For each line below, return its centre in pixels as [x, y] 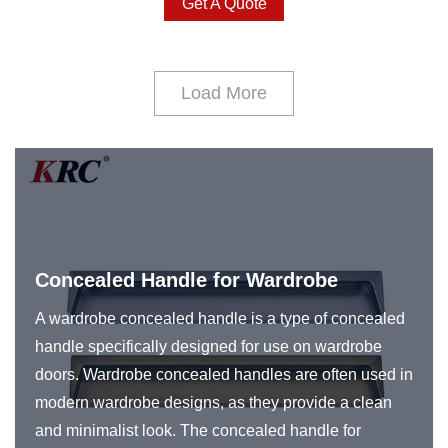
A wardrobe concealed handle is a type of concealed [220, 318]
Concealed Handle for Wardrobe [186, 279]
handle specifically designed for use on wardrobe [208, 346]
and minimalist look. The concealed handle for [198, 430]
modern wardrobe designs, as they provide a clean [213, 402]
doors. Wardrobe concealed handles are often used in [224, 374]
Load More [224, 92]
